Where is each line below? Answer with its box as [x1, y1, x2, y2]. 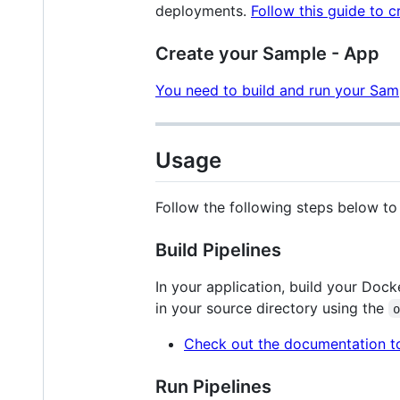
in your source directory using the [155, 298, 388, 317]
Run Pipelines [155, 375, 271, 397]
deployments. [155, 2, 251, 21]
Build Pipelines [155, 238, 281, 261]
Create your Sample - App [155, 43, 379, 65]
